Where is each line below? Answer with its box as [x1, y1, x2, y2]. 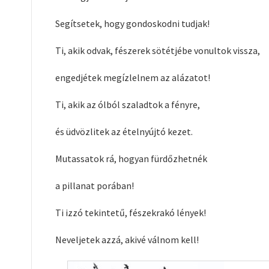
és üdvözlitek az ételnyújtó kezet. [55, 125, 193, 138]
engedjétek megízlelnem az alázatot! [55, 71, 210, 83]
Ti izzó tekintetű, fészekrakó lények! [55, 207, 206, 219]
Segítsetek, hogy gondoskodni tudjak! [55, 17, 210, 29]
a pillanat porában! [55, 180, 134, 192]
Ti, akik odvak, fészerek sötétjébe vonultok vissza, [55, 44, 260, 56]
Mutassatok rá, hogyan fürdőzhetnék [55, 153, 207, 165]
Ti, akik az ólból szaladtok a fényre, [55, 98, 200, 110]
